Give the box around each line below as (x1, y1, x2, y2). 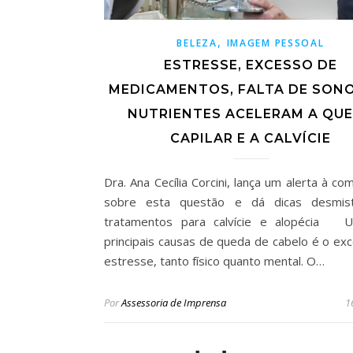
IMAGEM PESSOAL (226, 35, 325, 50)
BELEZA (176, 35, 217, 50)
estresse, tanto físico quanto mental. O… (104, 252, 325, 269)
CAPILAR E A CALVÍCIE (170, 130, 331, 146)
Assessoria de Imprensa (121, 295, 226, 310)
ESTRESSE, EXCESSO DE (164, 57, 337, 72)
